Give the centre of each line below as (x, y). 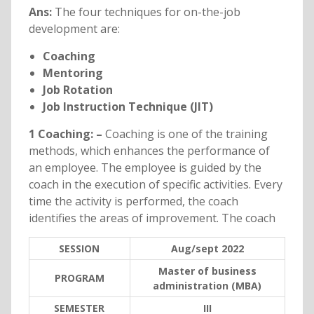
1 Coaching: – (67, 134)
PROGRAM (79, 278)
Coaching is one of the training (186, 134)
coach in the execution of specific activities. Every (155, 185)
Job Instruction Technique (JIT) (128, 107)
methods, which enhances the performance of (149, 151)
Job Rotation (77, 90)
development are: (74, 29)
